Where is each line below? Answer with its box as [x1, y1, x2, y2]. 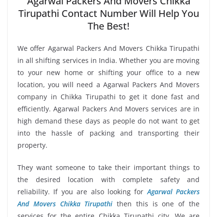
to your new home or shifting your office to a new [17, 68, 200, 77]
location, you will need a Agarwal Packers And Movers [17, 80, 200, 90]
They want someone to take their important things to [17, 163, 200, 172]
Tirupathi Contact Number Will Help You [18, 7, 199, 20]
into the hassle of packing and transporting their [17, 128, 200, 138]
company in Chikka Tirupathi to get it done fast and [17, 92, 200, 102]
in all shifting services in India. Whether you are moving [17, 56, 200, 65]
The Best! [88, 19, 129, 33]
